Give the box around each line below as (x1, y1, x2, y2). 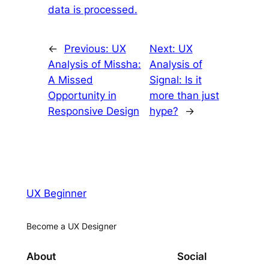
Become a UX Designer (26, 221, 116, 232)
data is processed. (47, 4, 138, 16)
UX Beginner (26, 187, 86, 200)
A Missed (47, 74, 93, 86)
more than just (149, 89, 219, 102)
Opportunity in (47, 89, 116, 102)
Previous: (64, 43, 112, 55)
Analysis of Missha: (47, 58, 141, 71)
